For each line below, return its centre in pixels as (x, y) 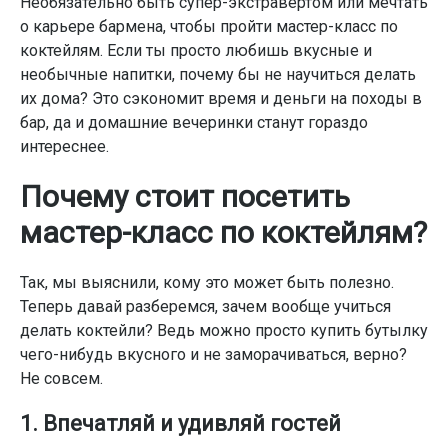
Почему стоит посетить (185, 196)
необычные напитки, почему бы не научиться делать (218, 74)
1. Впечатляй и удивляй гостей (180, 423)
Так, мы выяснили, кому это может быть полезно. (207, 282)
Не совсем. (61, 378)
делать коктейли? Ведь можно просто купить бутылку (224, 330)
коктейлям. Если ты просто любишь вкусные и (196, 50)
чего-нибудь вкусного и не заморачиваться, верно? (213, 354)
